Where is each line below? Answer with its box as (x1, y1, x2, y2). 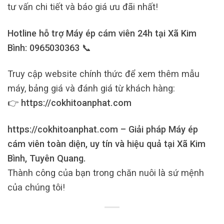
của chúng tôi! (7, 182, 65, 193)
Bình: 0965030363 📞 (7, 42, 91, 53)
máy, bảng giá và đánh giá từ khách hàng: (7, 83, 175, 94)
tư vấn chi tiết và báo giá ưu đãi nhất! (7, 1, 158, 12)
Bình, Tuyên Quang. (7, 153, 86, 164)
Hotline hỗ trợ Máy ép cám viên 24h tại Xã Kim (7, 27, 196, 38)
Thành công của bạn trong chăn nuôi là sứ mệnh (7, 167, 204, 178)
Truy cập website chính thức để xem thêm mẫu (7, 68, 199, 79)
